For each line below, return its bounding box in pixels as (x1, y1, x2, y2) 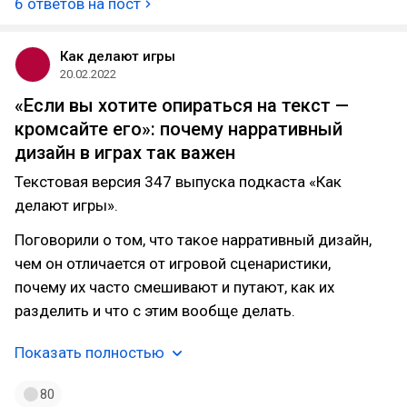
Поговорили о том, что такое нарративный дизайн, (15, 231, 372, 249)
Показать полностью (15, 343, 164, 362)
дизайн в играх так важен (15, 142, 235, 164)
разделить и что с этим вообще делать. (15, 302, 295, 320)
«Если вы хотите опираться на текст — (15, 94, 349, 116)
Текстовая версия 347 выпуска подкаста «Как (15, 173, 342, 191)
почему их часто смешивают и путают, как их (15, 278, 334, 296)
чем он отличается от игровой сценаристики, (15, 254, 331, 273)
